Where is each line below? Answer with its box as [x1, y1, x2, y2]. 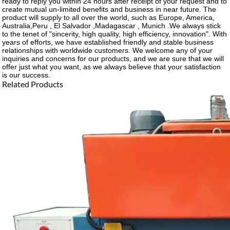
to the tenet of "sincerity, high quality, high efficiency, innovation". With [2, 29, 227, 38]
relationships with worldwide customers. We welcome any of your [2, 46, 213, 54]
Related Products [2, 79, 64, 89]
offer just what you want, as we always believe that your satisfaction [2, 62, 221, 71]
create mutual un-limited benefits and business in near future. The [2, 5, 217, 13]
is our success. [2, 70, 51, 79]
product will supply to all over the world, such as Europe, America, [2, 13, 215, 22]
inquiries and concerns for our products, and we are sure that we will [2, 54, 224, 63]
